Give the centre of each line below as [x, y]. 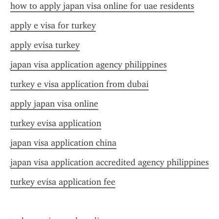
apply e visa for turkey [53, 25]
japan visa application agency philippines [88, 65]
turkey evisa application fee [63, 182]
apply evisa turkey [45, 45]
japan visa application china [63, 143]
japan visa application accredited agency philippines [109, 162]
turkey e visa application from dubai [79, 84]
